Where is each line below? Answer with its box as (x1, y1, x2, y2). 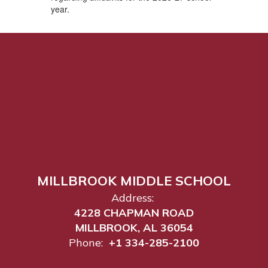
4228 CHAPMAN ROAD (74, 205, 194, 220)
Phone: (69, 235, 103, 249)
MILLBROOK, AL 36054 (75, 220, 193, 234)
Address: (111, 190, 154, 205)
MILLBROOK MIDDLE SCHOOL (37, 172, 231, 189)
